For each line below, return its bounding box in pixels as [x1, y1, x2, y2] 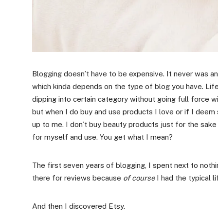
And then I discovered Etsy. [32, 202, 125, 211]
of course [123, 174, 155, 182]
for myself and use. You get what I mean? [32, 133, 173, 142]
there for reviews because [32, 174, 123, 182]
